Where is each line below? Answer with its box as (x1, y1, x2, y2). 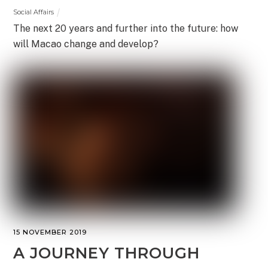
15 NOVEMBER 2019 (13, 228, 87, 237)
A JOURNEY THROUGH (13, 243, 200, 263)
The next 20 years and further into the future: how (13, 22, 239, 34)
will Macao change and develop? (13, 38, 159, 50)
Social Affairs (13, 8, 54, 17)
